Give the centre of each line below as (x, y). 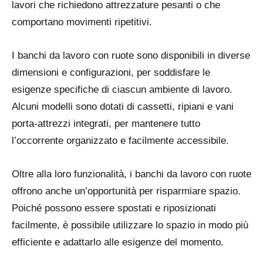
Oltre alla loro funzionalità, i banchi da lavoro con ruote (131, 174)
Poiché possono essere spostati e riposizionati (114, 208)
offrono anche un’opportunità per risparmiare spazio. (126, 191)
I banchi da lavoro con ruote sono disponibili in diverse (131, 55)
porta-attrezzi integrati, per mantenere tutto (106, 124)
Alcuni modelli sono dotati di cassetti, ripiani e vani (123, 107)
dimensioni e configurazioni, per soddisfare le (111, 73)
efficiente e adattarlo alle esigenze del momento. (118, 242)
